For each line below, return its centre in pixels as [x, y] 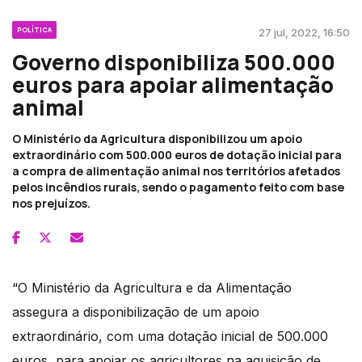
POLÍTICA [34, 30]
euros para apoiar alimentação [173, 85]
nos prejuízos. [51, 204]
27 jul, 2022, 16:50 [304, 33]
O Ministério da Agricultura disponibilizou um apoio [157, 139]
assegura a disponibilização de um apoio [136, 312]
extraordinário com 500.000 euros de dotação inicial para [177, 155]
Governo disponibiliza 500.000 [174, 63]
